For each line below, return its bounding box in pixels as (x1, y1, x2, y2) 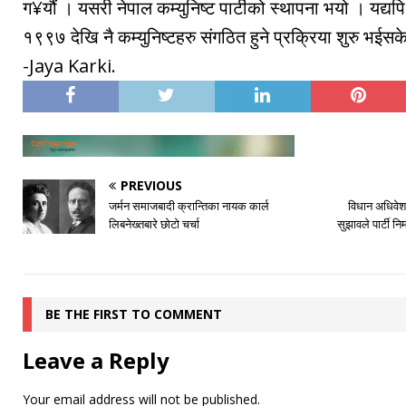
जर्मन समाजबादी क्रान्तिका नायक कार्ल (109, 198, 269, 215)
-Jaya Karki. (23, 53, 116, 79)
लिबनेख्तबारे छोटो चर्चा (109, 216, 199, 233)
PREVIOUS (121, 177, 182, 195)
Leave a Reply (23, 345, 169, 376)
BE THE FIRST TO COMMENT (45, 305, 222, 324)
